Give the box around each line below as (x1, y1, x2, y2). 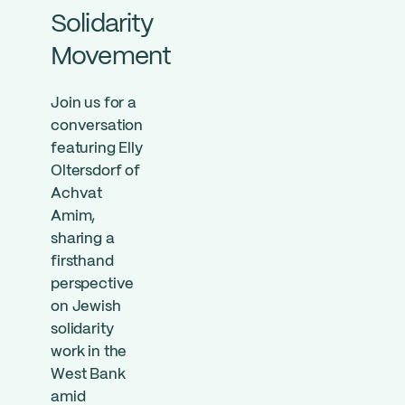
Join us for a (51, 97, 137, 110)
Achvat (51, 187, 103, 201)
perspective (51, 278, 135, 291)
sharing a (51, 232, 115, 246)
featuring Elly (51, 142, 143, 155)
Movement (51, 45, 172, 70)
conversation (51, 119, 144, 133)
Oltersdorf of (51, 165, 140, 178)
